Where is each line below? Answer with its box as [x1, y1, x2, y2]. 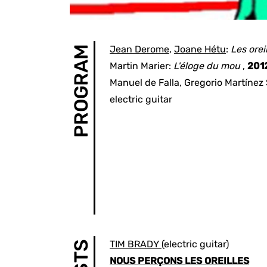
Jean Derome [110, 44, 169, 55]
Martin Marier [110, 60, 169, 72]
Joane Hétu [174, 44, 226, 55]
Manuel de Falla [110, 77, 179, 88]
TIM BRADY [110, 238, 159, 250]
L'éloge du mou [173, 60, 240, 72]
